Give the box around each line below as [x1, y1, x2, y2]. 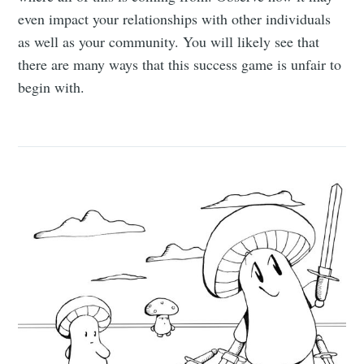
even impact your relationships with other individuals [18, 9, 331, 29]
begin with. [18, 77, 85, 97]
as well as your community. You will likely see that [18, 32, 320, 52]
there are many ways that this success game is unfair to [18, 54, 342, 75]
